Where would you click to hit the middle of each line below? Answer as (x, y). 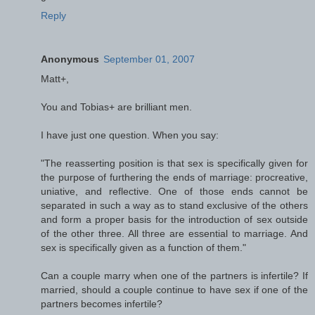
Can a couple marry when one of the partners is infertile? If (174, 275)
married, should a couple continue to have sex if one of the (174, 289)
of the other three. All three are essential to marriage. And (174, 233)
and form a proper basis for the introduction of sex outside (174, 219)
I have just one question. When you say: (130, 135)
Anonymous (70, 59)
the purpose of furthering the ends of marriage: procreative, (174, 177)
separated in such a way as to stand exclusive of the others (174, 205)
